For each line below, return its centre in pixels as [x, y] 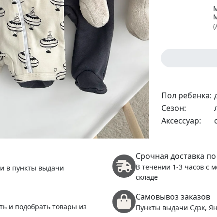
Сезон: [174, 108]
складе [147, 177]
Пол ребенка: [186, 95]
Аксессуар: [181, 121]
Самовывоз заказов [173, 196]
